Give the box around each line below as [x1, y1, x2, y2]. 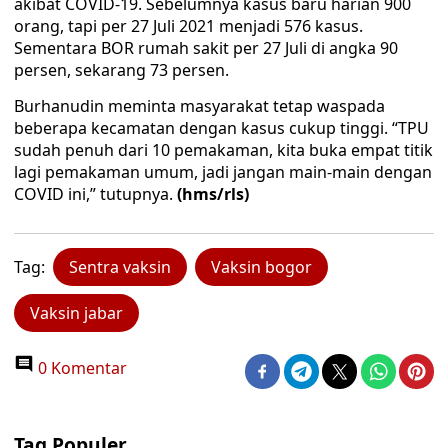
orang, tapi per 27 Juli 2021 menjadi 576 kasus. [14, 15, 363, 37]
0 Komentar [34, 357, 127, 379]
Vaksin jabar [30, 302, 123, 324]
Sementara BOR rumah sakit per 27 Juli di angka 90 [14, 37, 398, 59]
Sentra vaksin [69, 256, 171, 278]
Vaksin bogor [211, 256, 312, 278]
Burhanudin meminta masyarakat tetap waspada [14, 95, 385, 117]
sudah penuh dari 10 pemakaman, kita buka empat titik [14, 139, 433, 161]
